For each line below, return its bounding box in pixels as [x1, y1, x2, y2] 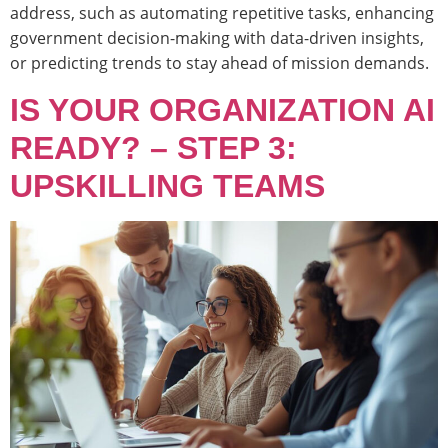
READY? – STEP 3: [10, 129, 297, 166]
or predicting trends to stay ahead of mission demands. [10, 52, 429, 75]
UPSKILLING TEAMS [10, 167, 325, 204]
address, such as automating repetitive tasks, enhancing [10, 2, 434, 25]
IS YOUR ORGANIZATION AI [10, 91, 435, 128]
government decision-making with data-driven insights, [10, 27, 424, 50]
